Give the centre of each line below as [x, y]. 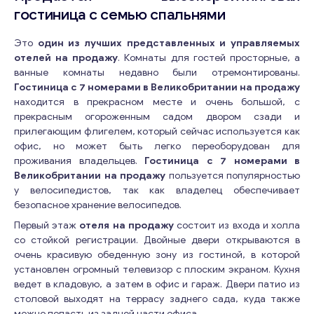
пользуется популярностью [234, 176]
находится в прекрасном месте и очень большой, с [157, 102]
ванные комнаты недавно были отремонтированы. [157, 73]
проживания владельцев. [79, 161]
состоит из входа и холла [237, 225]
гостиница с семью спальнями [120, 15]
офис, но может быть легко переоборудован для [157, 146]
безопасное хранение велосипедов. [98, 205]
